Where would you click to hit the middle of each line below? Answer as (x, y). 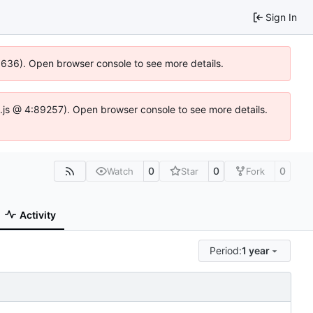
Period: (226, 250)
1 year (256, 250)
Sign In (281, 17)
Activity (37, 214)
